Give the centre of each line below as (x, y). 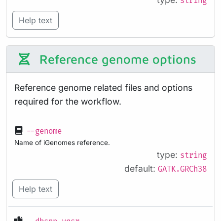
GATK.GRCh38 (182, 170)
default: (141, 169)
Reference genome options (116, 59)
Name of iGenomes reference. (62, 143)
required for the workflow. (68, 102)
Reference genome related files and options (103, 88)
